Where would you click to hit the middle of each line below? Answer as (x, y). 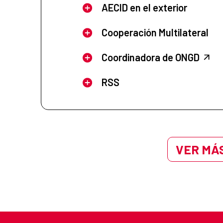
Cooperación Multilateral (155, 33)
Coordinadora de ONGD (150, 57)
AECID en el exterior (144, 8)
